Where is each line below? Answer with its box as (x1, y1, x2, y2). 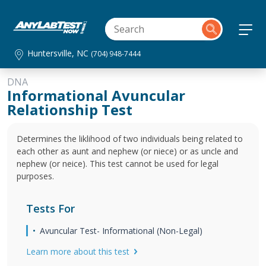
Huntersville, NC (27, 47, 91, 59)
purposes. (17, 170, 54, 182)
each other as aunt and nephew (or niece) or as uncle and (17, 145, 238, 157)
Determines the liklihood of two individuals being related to (17, 133, 243, 144)
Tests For (26, 201, 75, 216)
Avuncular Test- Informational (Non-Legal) (40, 225, 202, 236)
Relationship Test (7, 100, 132, 119)
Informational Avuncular (7, 85, 185, 105)
